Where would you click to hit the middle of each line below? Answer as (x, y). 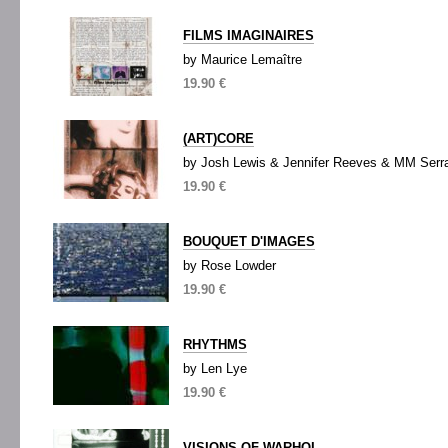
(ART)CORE (218, 138)
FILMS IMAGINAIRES (248, 35)
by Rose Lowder (229, 265)
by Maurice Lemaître (242, 59)
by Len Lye (215, 368)
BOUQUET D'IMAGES (249, 241)
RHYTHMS (215, 344)
